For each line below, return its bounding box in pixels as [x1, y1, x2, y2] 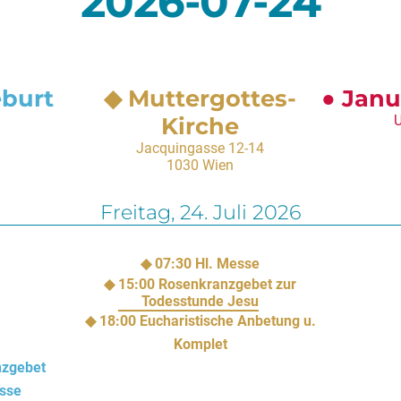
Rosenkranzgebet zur [158, 276, 297, 294]
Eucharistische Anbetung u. [139, 312, 316, 330]
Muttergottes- [128, 83, 297, 112]
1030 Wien [166, 156, 235, 174]
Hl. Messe [195, 255, 260, 273]
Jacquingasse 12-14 [136, 139, 265, 157]
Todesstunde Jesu [141, 293, 260, 311]
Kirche [161, 111, 240, 140]
